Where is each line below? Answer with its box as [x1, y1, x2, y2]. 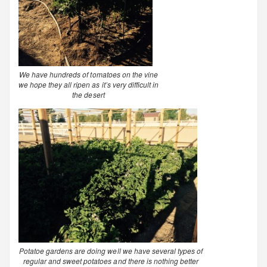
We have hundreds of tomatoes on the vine [19, 69, 158, 79]
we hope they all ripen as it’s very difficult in [18, 79, 159, 89]
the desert [72, 89, 105, 100]
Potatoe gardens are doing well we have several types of [19, 246, 203, 256]
